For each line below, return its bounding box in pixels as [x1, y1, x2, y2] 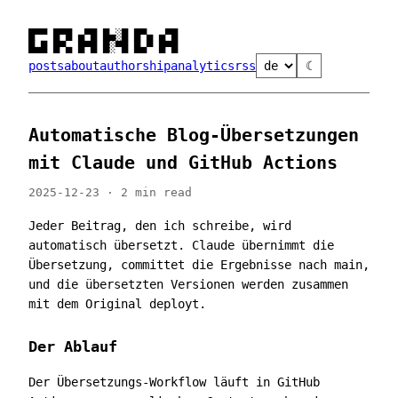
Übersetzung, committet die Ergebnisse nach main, [28, 258, 370, 272]
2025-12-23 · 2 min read [28, 186, 192, 199]
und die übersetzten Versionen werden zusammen [28, 277, 348, 291]
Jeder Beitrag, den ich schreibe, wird [28, 219, 291, 233]
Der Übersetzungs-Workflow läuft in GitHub [28, 375, 320, 389]
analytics [171, 59, 235, 73]
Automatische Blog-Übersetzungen [28, 125, 359, 146]
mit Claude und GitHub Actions [28, 153, 338, 173]
